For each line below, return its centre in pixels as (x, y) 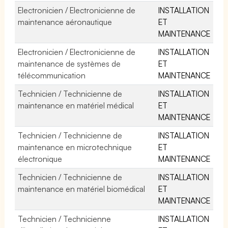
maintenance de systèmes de (69, 63)
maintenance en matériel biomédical (82, 189)
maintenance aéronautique (65, 22)
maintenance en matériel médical (76, 105)
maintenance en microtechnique (75, 147)
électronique (40, 159)
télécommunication (52, 75)
